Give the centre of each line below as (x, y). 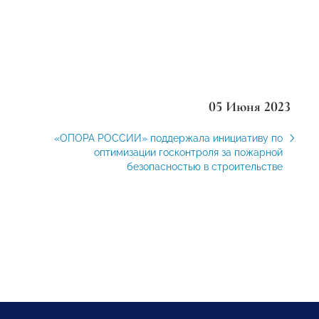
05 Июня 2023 (249, 107)
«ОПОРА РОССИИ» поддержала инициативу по (168, 138)
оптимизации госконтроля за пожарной (188, 152)
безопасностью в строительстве (204, 167)
